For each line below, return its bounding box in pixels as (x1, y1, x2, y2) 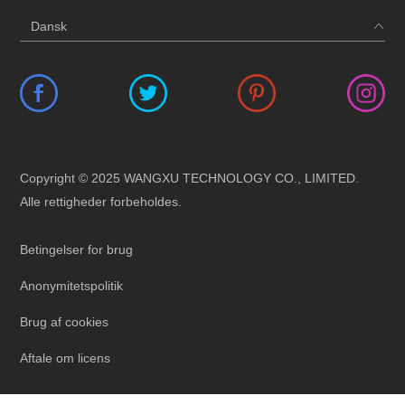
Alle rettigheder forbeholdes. (20, 193, 183, 209)
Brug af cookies (20, 314, 109, 329)
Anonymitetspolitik (20, 278, 124, 293)
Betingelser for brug (20, 241, 134, 257)
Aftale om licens (20, 350, 111, 365)
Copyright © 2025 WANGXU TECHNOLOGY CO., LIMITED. (20, 170, 360, 185)
